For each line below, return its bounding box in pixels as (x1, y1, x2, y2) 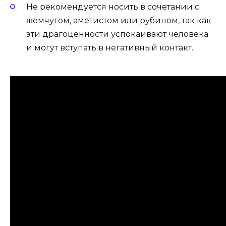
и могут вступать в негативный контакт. (26, 43, 193, 53)
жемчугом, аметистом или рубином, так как (26, 16, 211, 26)
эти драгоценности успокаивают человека (26, 29, 208, 39)
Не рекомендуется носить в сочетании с (26, 2, 199, 12)
